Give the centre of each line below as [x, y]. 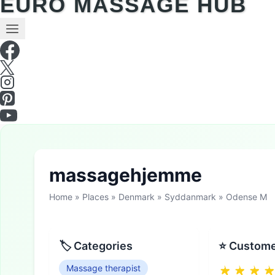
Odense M [246, 196]
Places [95, 196]
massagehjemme [126, 175]
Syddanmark [190, 196]
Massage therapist [103, 268]
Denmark [137, 196]
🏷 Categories [96, 246]
